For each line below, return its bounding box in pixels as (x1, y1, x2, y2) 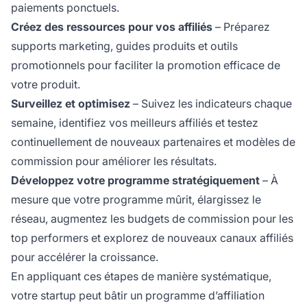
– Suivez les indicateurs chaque (130, 96, 292, 110)
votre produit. (11, 77, 80, 91)
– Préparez (212, 19, 270, 34)
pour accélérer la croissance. (11, 249, 158, 264)
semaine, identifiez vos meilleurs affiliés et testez (11, 115, 258, 130)
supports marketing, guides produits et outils (11, 38, 238, 53)
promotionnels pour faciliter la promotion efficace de (11, 58, 280, 72)
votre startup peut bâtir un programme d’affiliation (11, 288, 265, 302)
